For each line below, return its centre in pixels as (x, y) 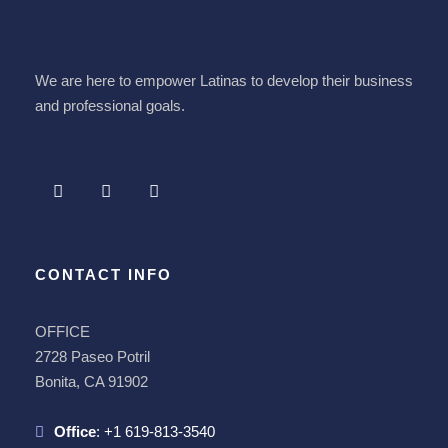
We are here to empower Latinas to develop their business (224, 81)
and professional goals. (110, 106)
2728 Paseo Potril (92, 357)
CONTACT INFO (103, 275)
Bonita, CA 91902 (91, 382)
